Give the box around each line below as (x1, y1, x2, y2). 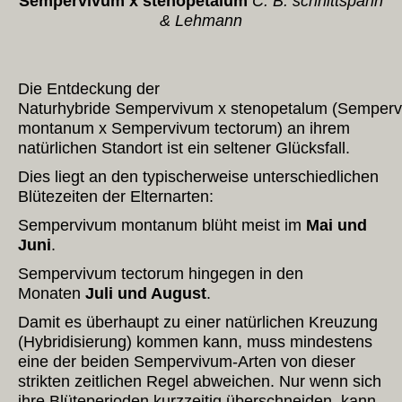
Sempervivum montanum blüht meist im (18, 216, 306, 234)
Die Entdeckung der (18, 80, 160, 98)
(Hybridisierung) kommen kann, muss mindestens (18, 333, 372, 351)
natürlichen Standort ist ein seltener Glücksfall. (18, 139, 350, 157)
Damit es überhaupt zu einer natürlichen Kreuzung (18, 313, 378, 331)
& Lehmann (160, 12, 242, 30)
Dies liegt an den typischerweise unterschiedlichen (18, 168, 379, 186)
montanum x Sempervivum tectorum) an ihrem (18, 119, 350, 137)
